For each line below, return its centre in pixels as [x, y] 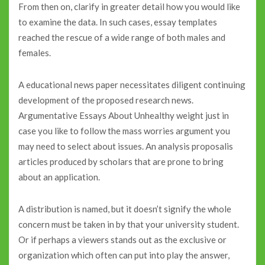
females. [35, 53]
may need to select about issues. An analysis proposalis [126, 146]
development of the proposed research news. [106, 100]
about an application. [59, 177]
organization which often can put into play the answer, [124, 255]
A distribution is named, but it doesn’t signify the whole [125, 209]
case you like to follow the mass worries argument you [124, 131]
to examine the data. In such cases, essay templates [118, 22]
